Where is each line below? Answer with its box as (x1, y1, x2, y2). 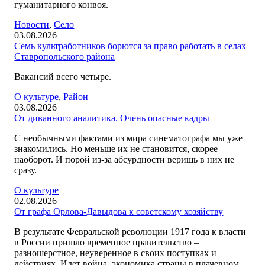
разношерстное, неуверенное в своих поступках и (14, 248, 217, 258)
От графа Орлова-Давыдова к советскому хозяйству (14, 206, 224, 216)
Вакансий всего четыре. (14, 72, 112, 82)
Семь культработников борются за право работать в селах (14, 41, 247, 51)
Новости (14, 20, 50, 30)
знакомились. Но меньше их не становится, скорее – (14, 144, 225, 154)
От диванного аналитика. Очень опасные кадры (14, 113, 210, 123)
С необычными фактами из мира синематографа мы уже (14, 133, 243, 143)
